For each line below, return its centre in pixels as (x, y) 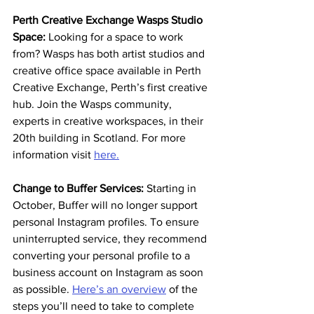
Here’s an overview (119, 289)
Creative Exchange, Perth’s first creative (111, 88)
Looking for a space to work (117, 37)
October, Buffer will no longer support (107, 205)
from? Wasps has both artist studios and (110, 54)
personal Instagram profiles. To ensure (107, 222)
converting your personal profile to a (103, 256)
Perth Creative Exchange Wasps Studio (109, 20)
